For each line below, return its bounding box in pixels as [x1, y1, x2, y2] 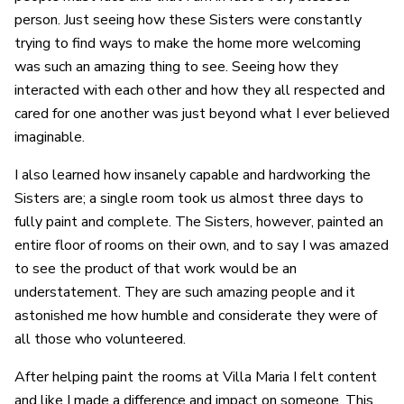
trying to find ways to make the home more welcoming [14, 33, 361, 54]
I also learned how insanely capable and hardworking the [14, 165, 371, 186]
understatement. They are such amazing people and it [14, 282, 355, 303]
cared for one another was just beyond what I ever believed [14, 104, 390, 124]
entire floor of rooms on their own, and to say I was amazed [14, 235, 389, 256]
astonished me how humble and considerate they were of [14, 306, 377, 326]
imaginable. [14, 127, 85, 148]
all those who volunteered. [14, 329, 186, 350]
